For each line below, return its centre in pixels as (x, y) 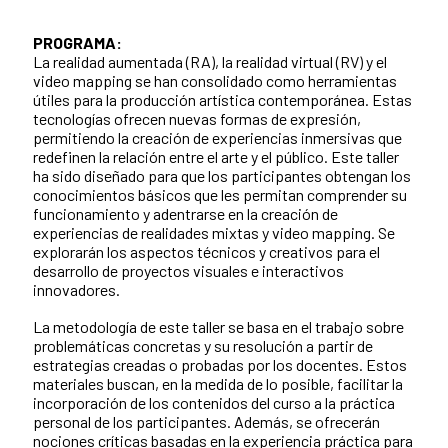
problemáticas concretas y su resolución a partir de (203, 346)
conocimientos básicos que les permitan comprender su (220, 195)
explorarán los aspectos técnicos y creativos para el (206, 252)
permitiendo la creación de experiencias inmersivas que (217, 138)
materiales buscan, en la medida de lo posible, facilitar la (218, 384)
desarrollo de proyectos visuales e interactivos (188, 271)
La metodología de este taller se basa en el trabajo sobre (218, 327)
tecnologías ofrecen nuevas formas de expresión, (197, 119)
